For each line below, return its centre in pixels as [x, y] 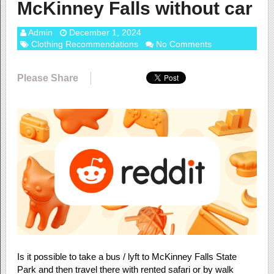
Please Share [47, 78]
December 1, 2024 [105, 32]
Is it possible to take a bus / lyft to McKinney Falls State [127, 256]
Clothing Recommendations [84, 44]
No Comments [183, 44]
